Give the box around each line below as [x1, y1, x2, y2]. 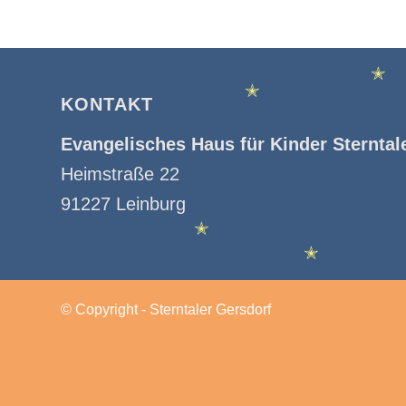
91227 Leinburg [61, 194, 186, 214]
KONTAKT [61, 94, 153, 114]
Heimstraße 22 [61, 164, 179, 184]
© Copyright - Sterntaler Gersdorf [61, 302, 271, 317]
